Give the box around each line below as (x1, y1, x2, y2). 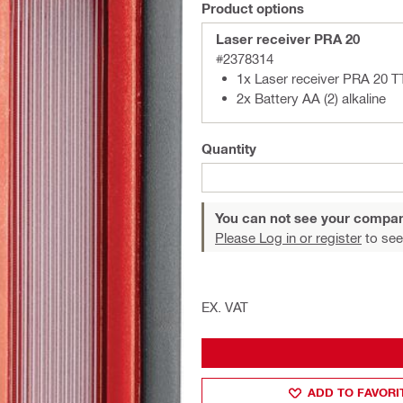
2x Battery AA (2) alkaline (237, 90, 386, 106)
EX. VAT (201, 299, 248, 315)
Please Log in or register (215, 229, 362, 246)
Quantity (201, 140, 256, 157)
